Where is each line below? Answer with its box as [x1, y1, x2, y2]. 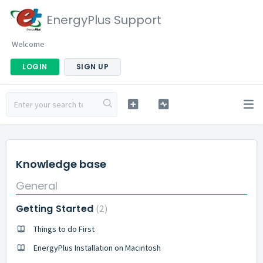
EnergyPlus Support [46, 12, 161, 28]
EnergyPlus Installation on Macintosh [33, 242, 161, 253]
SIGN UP [76, 62, 109, 72]
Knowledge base [16, 157, 106, 171]
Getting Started [16, 201, 96, 215]
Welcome [12, 39, 45, 49]
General [16, 178, 58, 193]
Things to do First [33, 223, 95, 234]
